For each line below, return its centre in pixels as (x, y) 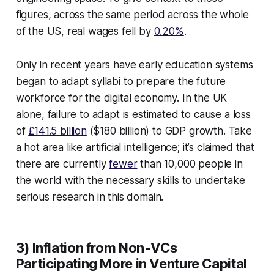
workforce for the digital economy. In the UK (121, 98)
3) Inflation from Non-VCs (96, 247)
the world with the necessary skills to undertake (130, 180)
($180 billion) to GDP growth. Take (169, 131)
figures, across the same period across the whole (132, 14)
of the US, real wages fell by (85, 31)
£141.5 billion (57, 131)
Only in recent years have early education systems (134, 65)
